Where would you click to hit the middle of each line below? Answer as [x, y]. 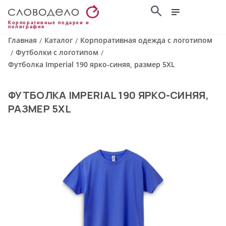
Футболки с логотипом [57, 52]
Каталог [59, 40]
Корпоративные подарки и [49, 23]
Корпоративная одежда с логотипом [146, 40]
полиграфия [26, 27]
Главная [22, 40]
